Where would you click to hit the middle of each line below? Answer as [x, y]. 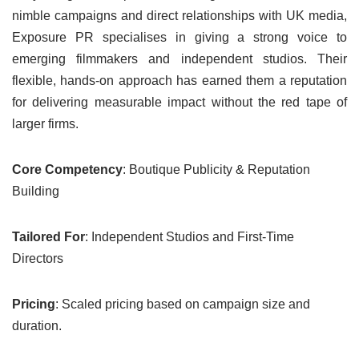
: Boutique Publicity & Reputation [216, 170]
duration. [37, 326]
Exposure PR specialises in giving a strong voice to [179, 38]
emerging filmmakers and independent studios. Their [179, 59]
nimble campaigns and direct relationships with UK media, [179, 16]
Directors [38, 259]
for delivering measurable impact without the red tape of [179, 103]
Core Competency [67, 170]
